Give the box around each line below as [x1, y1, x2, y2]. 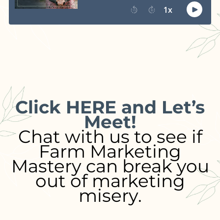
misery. [78, 184, 142, 206]
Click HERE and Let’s [15, 96, 205, 118]
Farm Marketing [39, 140, 181, 162]
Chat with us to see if [18, 125, 202, 147]
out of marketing [35, 169, 185, 192]
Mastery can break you [11, 155, 209, 177]
